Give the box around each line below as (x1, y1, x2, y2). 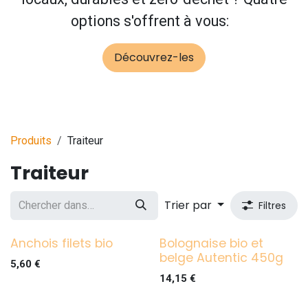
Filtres (258, 198, 286, 212)
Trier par (164, 197, 212, 213)
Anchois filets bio (10, 234, 113, 252)
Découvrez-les (114, 49, 194, 65)
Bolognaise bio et (159, 234, 263, 252)
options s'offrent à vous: (71, 12, 229, 30)
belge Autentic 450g (159, 249, 283, 266)
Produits (10, 133, 52, 147)
